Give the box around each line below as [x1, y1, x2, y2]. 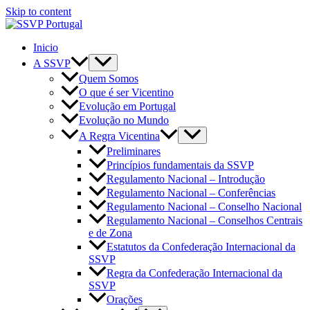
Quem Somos [79, 73, 138, 85]
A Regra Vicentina [79, 130, 160, 143]
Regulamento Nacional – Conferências [107, 187, 275, 199]
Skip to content [6, 6, 71, 17]
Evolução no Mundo [79, 114, 169, 127]
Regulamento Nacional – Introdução [107, 173, 265, 185]
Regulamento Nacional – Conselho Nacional [107, 201, 302, 213]
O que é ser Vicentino [79, 86, 174, 99]
